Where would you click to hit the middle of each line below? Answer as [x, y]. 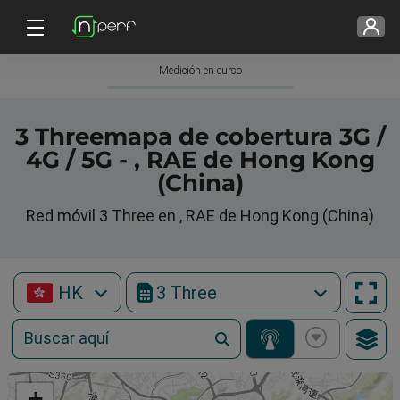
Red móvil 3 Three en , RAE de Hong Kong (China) [200, 216]
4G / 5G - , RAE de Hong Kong [200, 160]
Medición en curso [200, 71]
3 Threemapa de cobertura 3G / [200, 137]
